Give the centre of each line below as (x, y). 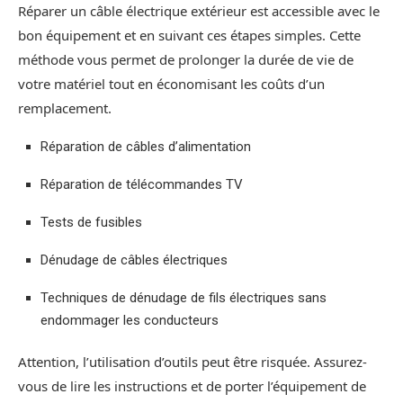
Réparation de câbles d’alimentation (146, 147)
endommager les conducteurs (130, 321)
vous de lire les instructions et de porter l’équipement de (192, 386)
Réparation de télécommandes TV (142, 185)
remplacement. (65, 108)
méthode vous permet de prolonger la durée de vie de (186, 60)
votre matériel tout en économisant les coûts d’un (171, 84)
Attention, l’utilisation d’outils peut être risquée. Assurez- (193, 362)
